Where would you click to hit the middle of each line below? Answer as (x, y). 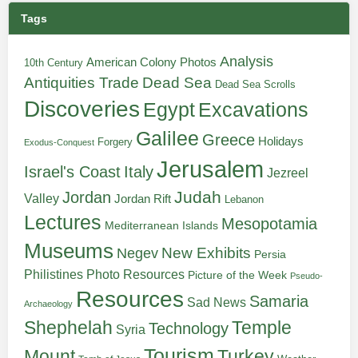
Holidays (281, 141)
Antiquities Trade (82, 83)
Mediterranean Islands (161, 225)
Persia (270, 254)
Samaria (279, 301)
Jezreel (288, 173)
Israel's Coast (72, 172)
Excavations (253, 109)
